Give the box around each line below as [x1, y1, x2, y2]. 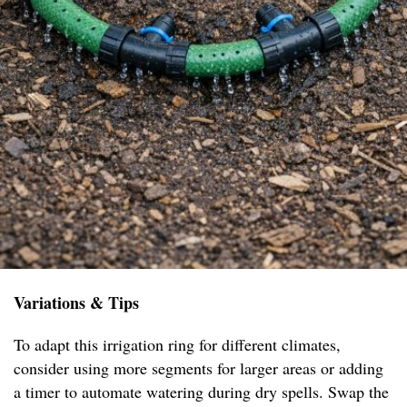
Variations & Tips [14, 290, 139, 314]
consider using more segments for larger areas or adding [14, 356, 383, 379]
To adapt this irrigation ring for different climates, [14, 333, 341, 355]
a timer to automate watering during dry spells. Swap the [14, 380, 389, 402]
